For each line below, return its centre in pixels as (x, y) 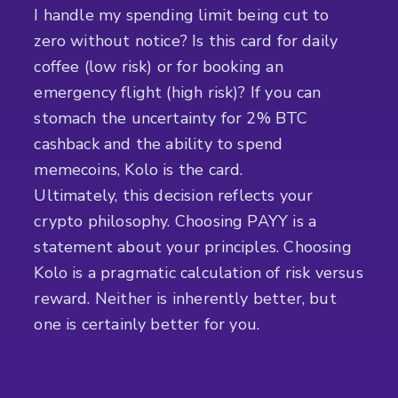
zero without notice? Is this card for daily (186, 41)
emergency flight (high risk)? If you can (178, 93)
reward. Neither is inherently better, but (185, 299)
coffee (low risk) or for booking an (159, 67)
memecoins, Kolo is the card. (139, 170)
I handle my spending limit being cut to (182, 16)
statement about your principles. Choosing (193, 247)
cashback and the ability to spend (159, 144)
